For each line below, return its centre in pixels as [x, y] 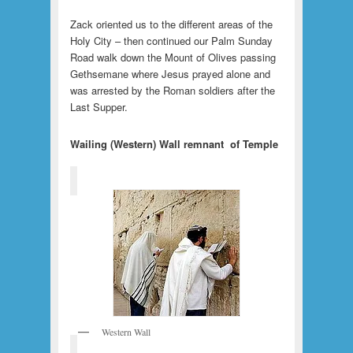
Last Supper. [98, 106]
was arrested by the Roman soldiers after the [172, 90]
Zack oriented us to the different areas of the [171, 24]
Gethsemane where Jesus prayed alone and [170, 73]
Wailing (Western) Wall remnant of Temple [174, 143]
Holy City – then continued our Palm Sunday [171, 40]
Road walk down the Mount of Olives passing [173, 57]
